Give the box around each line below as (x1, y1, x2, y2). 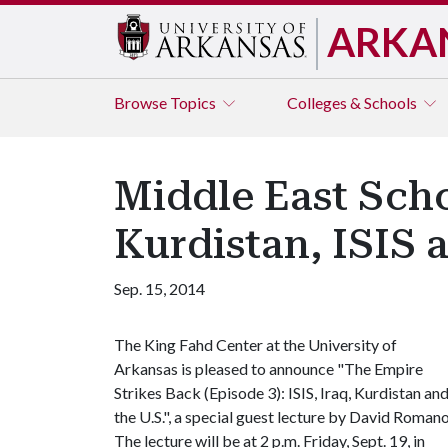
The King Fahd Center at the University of (114, 335, 397, 354)
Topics (170, 93, 219, 112)
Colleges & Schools (287, 93, 420, 112)
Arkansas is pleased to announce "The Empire (114, 359, 423, 378)
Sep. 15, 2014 (114, 279, 205, 298)
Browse (114, 93, 170, 112)
